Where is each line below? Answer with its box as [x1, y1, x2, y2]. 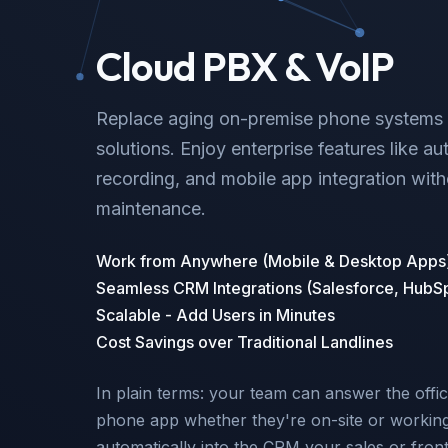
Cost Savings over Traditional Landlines [96, 332, 393, 353]
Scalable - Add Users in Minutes [96, 305, 335, 326]
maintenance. [96, 198, 206, 220]
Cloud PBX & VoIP [96, 41, 395, 92]
